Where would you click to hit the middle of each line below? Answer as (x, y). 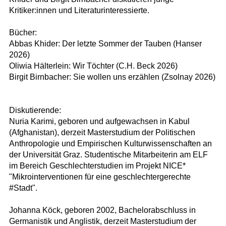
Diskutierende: (35, 110)
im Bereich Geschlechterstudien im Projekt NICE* (97, 166)
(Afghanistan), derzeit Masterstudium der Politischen (102, 133)
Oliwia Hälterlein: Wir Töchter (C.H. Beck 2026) (93, 66)
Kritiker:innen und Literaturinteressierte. (79, 11)
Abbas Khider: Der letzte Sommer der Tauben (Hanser (105, 44)
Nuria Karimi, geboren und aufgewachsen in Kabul (99, 122)
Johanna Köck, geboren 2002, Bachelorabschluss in (102, 210)
